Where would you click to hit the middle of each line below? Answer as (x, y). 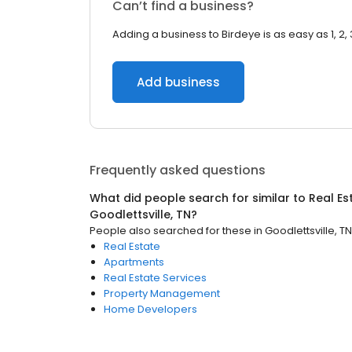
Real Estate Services (155, 278)
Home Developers (150, 309)
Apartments (134, 262)
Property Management (162, 293)
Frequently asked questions (178, 170)
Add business (178, 82)
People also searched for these (170, 231)
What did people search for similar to (199, 198)
